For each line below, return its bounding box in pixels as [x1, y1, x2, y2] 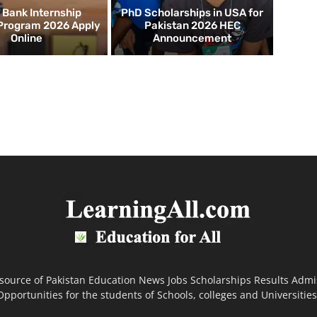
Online [11, 32, 43, 45]
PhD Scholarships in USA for [121, 6, 264, 20]
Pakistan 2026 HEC [144, 19, 241, 33]
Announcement [153, 32, 232, 45]
